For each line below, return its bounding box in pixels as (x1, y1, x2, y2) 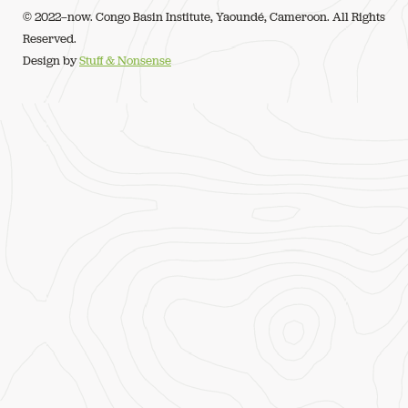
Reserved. (23, 31, 76, 47)
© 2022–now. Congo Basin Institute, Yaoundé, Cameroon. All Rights (23, 9, 385, 25)
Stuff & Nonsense (79, 53, 171, 69)
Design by (23, 53, 79, 69)
